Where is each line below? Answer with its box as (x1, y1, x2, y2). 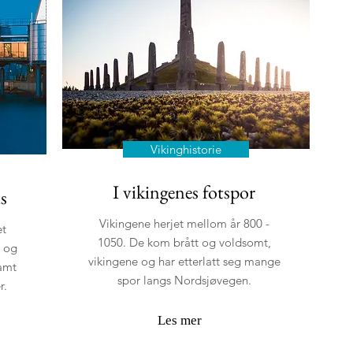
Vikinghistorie (150, 142, 221, 157)
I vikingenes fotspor (113, 180, 255, 204)
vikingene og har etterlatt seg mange (87, 254, 281, 269)
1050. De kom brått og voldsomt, (97, 235, 271, 250)
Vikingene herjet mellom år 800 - (98, 216, 269, 231)
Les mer (157, 313, 202, 328)
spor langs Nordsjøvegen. (117, 273, 251, 288)
